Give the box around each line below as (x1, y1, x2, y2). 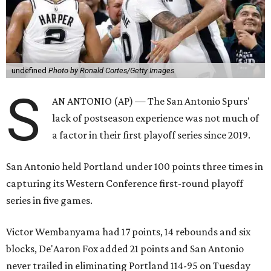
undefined (11, 66, 48, 76)
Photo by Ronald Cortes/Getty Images (48, 66, 174, 76)
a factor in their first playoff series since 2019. (52, 129, 251, 142)
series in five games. (6, 194, 93, 207)
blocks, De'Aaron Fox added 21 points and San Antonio (6, 243, 244, 255)
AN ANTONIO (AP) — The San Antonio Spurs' (52, 95, 250, 108)
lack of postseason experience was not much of (52, 112, 260, 125)
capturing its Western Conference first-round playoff (6, 177, 243, 190)
